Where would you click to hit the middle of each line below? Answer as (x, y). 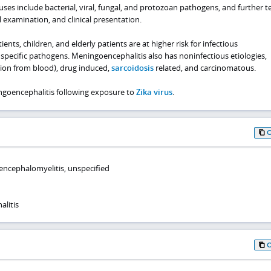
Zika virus (154, 92)
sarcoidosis (132, 68)
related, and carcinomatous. (204, 68)
